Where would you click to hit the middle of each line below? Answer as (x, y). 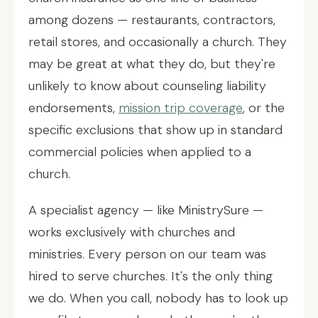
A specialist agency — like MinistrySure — (146, 210)
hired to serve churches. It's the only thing (150, 276)
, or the (264, 108)
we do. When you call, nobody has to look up (158, 298)
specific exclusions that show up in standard (155, 130)
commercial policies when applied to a (140, 152)
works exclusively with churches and (132, 232)
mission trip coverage (181, 108)
